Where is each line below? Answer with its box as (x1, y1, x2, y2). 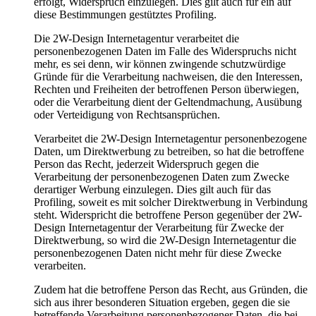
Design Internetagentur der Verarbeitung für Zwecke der (34, 221, 284, 234)
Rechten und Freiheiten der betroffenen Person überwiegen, (34, 83, 299, 96)
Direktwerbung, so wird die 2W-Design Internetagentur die (34, 234, 296, 247)
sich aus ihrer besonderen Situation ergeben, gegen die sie (34, 296, 290, 309)
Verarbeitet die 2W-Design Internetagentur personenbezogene (34, 133, 307, 145)
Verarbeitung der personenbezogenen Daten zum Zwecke (34, 171, 289, 183)
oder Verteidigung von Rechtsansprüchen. (34, 109, 220, 121)
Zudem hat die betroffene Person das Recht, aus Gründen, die (34, 284, 308, 296)
